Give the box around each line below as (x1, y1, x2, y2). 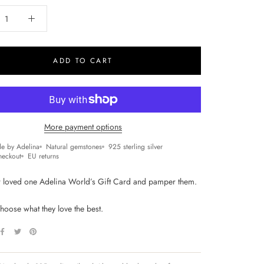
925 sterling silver (108, 141, 163, 152)
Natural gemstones (46, 141, 102, 152)
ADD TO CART (53, 55, 113, 66)
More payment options (44, 121, 122, 133)
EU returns (28, 151, 59, 161)
